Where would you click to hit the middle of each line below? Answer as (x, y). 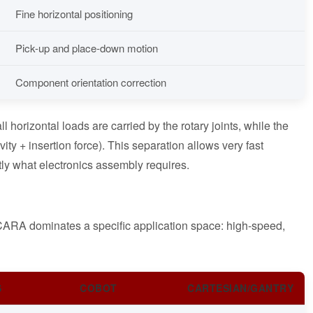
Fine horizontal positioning (74, 13)
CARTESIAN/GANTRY (240, 287)
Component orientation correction (91, 82)
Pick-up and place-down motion (87, 48)
